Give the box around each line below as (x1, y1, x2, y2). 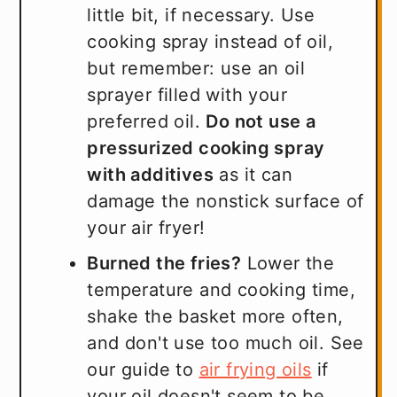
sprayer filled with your (87, 84, 287, 106)
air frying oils (198, 359, 312, 381)
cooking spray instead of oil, (87, 31, 333, 53)
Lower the (241, 253, 335, 275)
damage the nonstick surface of (87, 191, 364, 213)
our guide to (87, 359, 199, 381)
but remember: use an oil (87, 58, 305, 80)
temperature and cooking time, (87, 279, 355, 301)
